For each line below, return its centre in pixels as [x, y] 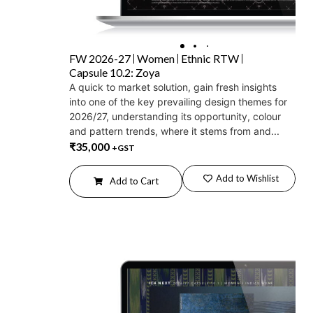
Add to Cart [134, 181]
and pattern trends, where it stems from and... [174, 131]
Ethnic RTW [210, 58]
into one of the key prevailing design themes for [178, 101]
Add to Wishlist [247, 178]
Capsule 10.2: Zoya [115, 72]
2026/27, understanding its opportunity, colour [175, 116]
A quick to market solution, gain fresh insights [173, 87]
